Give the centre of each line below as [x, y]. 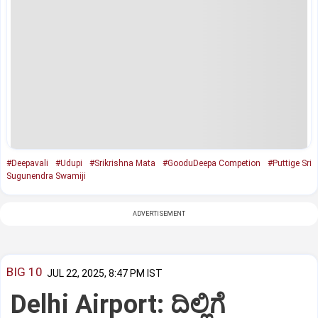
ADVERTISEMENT [159, 213]
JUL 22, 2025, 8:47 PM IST [105, 273]
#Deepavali [27, 163]
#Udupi [69, 163]
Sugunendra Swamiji [46, 176]
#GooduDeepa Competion [212, 163]
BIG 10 [24, 272]
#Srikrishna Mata [122, 163]
